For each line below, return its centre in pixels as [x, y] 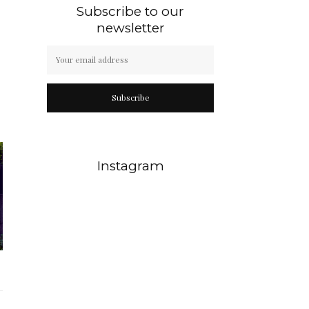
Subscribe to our [131, 11]
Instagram [130, 166]
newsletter [130, 28]
